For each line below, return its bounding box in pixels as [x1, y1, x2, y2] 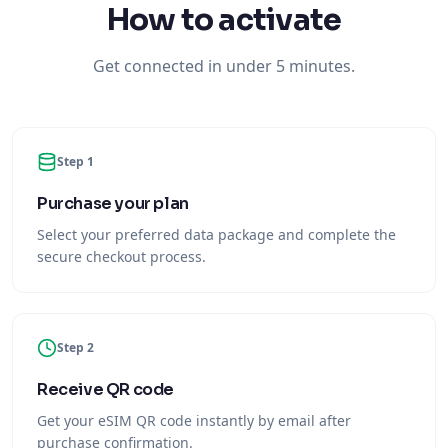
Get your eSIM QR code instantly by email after [37, 411, 351, 430]
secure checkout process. [37, 247, 206, 266]
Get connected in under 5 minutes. [93, 55, 355, 77]
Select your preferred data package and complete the [37, 225, 396, 244]
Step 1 [57, 153, 94, 170]
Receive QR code [37, 379, 174, 400]
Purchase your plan [37, 193, 189, 214]
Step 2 [57, 339, 94, 356]
